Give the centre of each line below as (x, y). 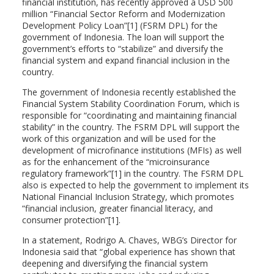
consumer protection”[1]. (71, 220)
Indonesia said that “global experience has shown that (128, 252)
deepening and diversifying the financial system (115, 263)
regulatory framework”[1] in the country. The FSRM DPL (132, 173)
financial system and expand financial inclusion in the (126, 60)
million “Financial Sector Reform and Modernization (123, 14)
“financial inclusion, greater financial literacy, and (117, 208)
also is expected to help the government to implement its (135, 185)
